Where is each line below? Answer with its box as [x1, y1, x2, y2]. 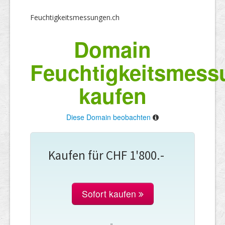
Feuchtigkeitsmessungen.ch [30, 12, 120, 22]
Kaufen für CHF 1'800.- [48, 147, 164, 163]
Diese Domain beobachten [66, 111, 151, 122]
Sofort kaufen [81, 187, 139, 200]
